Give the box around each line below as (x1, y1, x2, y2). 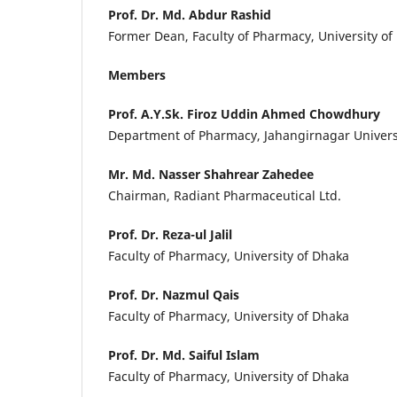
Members (108, 66, 166, 83)
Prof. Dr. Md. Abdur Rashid (108, 5, 271, 23)
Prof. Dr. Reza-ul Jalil (108, 226, 232, 243)
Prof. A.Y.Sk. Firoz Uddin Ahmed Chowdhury (108, 105, 380, 122)
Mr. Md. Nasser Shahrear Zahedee (108, 165, 314, 183)
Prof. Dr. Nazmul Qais (108, 286, 239, 304)
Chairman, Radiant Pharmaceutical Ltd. (108, 186, 341, 204)
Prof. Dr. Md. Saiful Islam (108, 346, 260, 364)
